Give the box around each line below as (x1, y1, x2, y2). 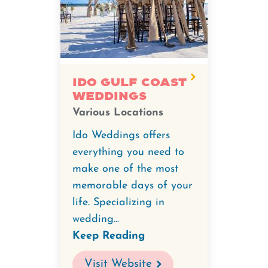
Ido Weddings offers (72, 130, 170, 141)
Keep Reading (72, 230, 145, 242)
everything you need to (72, 147, 184, 158)
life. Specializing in (72, 197, 165, 208)
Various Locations (72, 107, 163, 118)
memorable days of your (72, 180, 193, 191)
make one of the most (72, 163, 178, 175)
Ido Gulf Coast (72, 75, 187, 90)
